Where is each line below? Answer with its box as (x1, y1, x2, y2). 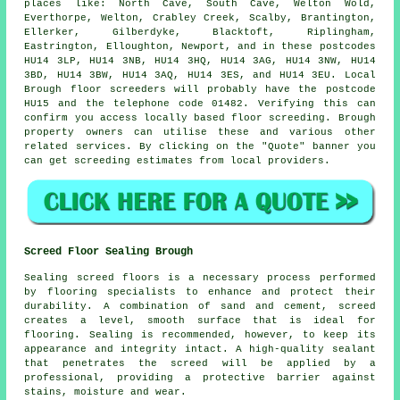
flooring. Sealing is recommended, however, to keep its (24, 329, 376, 340)
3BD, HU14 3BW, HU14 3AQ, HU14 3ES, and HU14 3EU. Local (24, 70, 376, 81)
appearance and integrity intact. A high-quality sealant (24, 343, 376, 354)
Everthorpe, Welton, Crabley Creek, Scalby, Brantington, (24, 12, 376, 24)
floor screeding (231, 112, 326, 124)
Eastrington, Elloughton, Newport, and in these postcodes (24, 41, 376, 53)
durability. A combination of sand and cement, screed (24, 300, 376, 312)
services (75, 141, 126, 153)
